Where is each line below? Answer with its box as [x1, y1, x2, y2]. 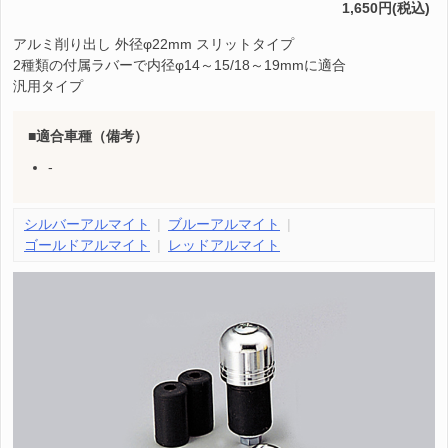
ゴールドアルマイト [24, 237, 150, 254]
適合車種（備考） [36, 128, 148, 145]
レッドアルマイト [168, 237, 280, 254]
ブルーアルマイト [168, 216, 280, 233]
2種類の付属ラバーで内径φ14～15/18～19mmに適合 [13, 57, 346, 74]
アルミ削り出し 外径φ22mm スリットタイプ [13, 36, 294, 53]
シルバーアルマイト [24, 216, 150, 233]
